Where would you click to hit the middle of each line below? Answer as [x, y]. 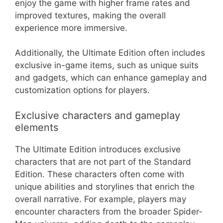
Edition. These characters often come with [100, 174]
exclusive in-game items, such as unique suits [107, 65]
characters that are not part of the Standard [103, 162]
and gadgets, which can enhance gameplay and [111, 78]
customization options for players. [82, 90]
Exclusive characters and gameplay [98, 115]
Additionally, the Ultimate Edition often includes [110, 53]
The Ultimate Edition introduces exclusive [98, 149]
